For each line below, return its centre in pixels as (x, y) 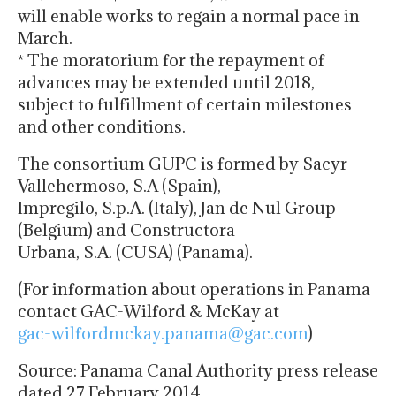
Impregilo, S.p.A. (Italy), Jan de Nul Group (177, 208)
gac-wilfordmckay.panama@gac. (146, 334)
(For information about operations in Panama (194, 289)
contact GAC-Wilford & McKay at (148, 312)
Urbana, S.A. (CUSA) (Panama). (135, 252)
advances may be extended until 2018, (166, 83)
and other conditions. (102, 127)
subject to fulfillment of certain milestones (185, 105)
